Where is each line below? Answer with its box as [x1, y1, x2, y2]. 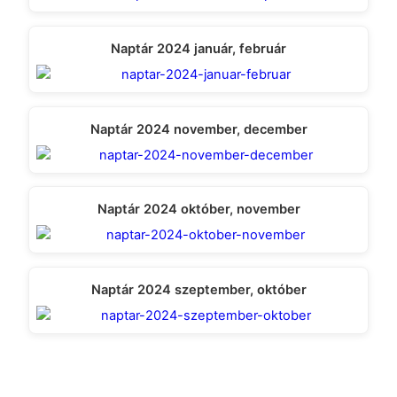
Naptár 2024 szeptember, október [90, 281, 307, 298]
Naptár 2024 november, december [90, 121, 307, 137]
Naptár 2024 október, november [97, 201, 300, 218]
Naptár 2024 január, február [111, 41, 286, 58]
